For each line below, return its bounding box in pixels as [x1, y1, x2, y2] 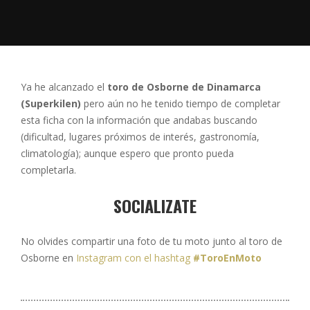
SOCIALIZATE [113, 193, 197, 218]
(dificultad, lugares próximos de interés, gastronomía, [21, 130, 259, 143]
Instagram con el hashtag [76, 251, 193, 264]
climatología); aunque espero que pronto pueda [21, 147, 234, 160]
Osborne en [21, 251, 76, 264]
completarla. [21, 163, 76, 176]
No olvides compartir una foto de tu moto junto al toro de [21, 235, 282, 248]
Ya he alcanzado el [21, 80, 107, 93]
